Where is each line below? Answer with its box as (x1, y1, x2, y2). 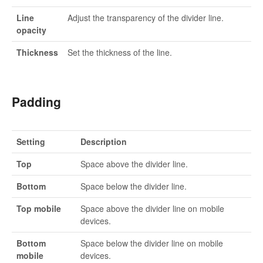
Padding (12, 93, 61, 111)
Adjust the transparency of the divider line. (68, 12, 224, 24)
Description (80, 136, 127, 148)
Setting (16, 136, 45, 148)
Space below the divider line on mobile (80, 237, 223, 249)
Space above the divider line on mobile (80, 203, 224, 215)
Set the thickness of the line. (68, 46, 172, 59)
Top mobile (16, 203, 61, 215)
